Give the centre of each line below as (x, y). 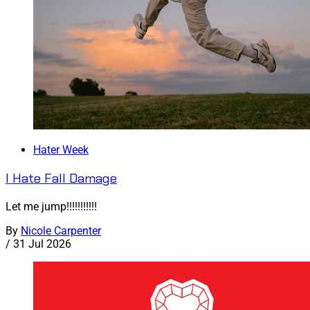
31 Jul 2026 (42, 244)
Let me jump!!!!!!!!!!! (51, 206)
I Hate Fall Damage (61, 178)
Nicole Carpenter (61, 230)
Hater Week (61, 150)
